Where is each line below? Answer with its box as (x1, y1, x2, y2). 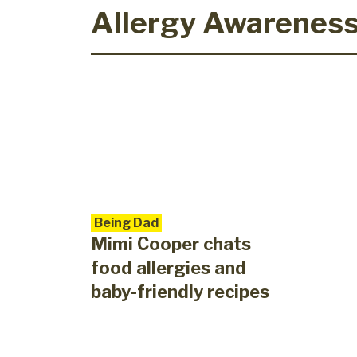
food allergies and (91, 257, 246, 279)
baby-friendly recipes (91, 281, 269, 303)
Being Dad (94, 215, 159, 231)
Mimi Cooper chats (91, 233, 251, 255)
